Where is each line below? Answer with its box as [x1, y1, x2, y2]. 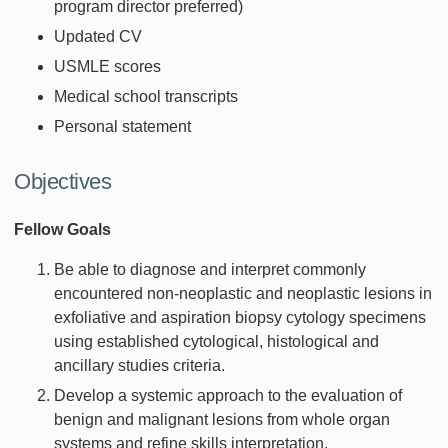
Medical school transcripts [54, 87, 238, 105]
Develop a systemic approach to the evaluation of [54, 386, 402, 404]
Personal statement [54, 117, 191, 135]
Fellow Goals [14, 220, 111, 238]
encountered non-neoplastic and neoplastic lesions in [54, 284, 432, 302]
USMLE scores [54, 57, 161, 75]
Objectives [14, 168, 111, 194]
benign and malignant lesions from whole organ [54, 410, 390, 428]
